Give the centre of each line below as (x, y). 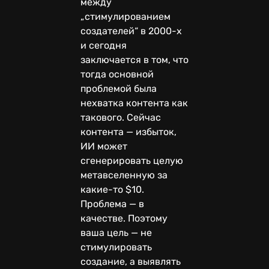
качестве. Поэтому (124, 218)
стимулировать (116, 247)
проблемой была (119, 88)
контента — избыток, (128, 131)
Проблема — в (112, 204)
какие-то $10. (112, 189)
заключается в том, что (134, 59)
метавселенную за (124, 175)
